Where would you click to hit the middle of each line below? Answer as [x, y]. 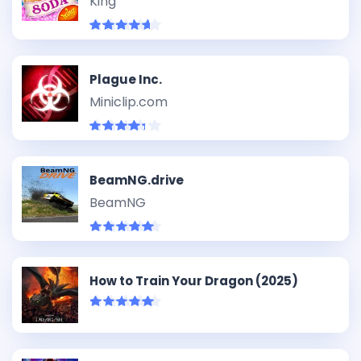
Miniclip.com [129, 102]
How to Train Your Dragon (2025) [194, 281]
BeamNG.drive [137, 180]
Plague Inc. [126, 79]
